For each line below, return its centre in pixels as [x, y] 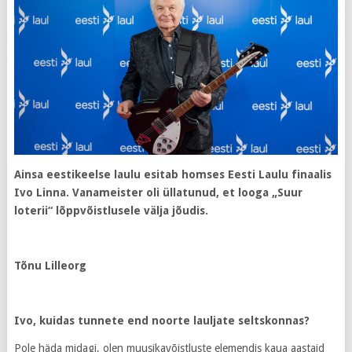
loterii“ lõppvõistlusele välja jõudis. [111, 211]
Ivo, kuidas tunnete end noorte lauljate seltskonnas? [161, 321]
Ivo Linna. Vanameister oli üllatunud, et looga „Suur [158, 193]
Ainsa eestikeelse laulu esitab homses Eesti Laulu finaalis [172, 175]
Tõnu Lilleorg [50, 266]
